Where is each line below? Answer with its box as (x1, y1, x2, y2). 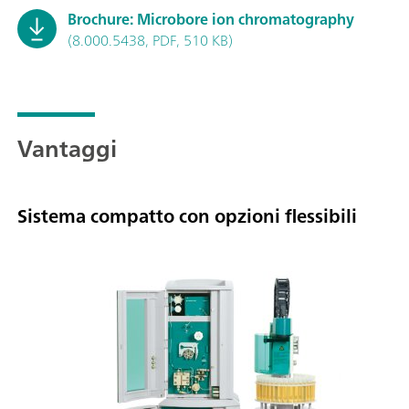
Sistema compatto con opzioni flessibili (17, 199, 357, 232)
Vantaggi (17, 127, 117, 169)
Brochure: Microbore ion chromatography (68, 5, 354, 32)
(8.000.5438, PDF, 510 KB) (68, 26, 233, 53)
